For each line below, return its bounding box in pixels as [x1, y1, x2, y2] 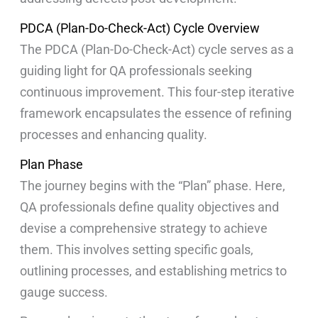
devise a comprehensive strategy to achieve [20, 220, 268, 236]
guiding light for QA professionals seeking [20, 62, 253, 78]
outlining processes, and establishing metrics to [20, 263, 287, 278]
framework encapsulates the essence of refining [20, 105, 292, 121]
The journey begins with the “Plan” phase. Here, [20, 177, 286, 193]
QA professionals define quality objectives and [20, 199, 280, 214]
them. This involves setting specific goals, [20, 241, 254, 257]
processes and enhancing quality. [20, 126, 208, 142]
